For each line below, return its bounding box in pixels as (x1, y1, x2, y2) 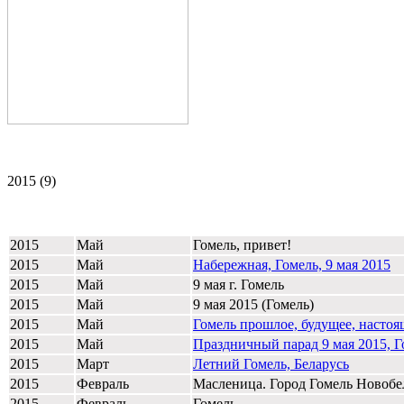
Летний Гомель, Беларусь (193, 355, 349, 372)
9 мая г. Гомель (193, 276, 284, 292)
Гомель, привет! (193, 236, 291, 252)
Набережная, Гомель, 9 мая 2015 (193, 256, 390, 272)
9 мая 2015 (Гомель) (193, 296, 314, 312)
